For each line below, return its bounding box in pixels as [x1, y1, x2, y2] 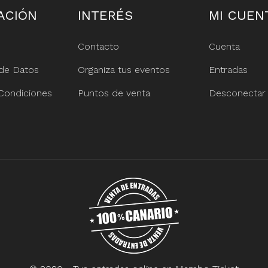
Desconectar [208, 87, 266, 99]
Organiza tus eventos [77, 63, 170, 75]
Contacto [77, 40, 119, 52]
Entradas [208, 63, 248, 75]
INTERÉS [77, 7, 133, 23]
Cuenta [208, 40, 240, 52]
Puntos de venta [77, 87, 150, 99]
